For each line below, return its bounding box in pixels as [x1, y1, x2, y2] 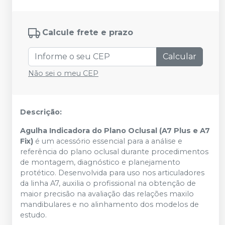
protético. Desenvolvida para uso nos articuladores [20, 168, 204, 177]
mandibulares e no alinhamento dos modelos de [20, 200, 199, 209]
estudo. [20, 210, 47, 219]
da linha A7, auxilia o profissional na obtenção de [20, 179, 196, 188]
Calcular [163, 52, 196, 61]
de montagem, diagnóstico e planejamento [20, 158, 180, 167]
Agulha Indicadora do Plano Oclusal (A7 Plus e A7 [20, 126, 210, 135]
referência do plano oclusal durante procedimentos [20, 147, 208, 156]
